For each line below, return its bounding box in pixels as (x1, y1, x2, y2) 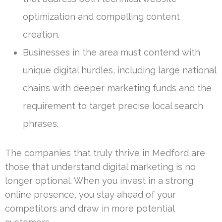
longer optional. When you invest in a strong (5, 175, 193, 186)
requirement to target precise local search (23, 101, 203, 111)
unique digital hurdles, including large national (23, 65, 216, 76)
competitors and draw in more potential (5, 203, 174, 214)
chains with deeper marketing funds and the (23, 83, 212, 94)
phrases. (23, 118, 58, 129)
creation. (23, 29, 59, 40)
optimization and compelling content (23, 11, 180, 22)
